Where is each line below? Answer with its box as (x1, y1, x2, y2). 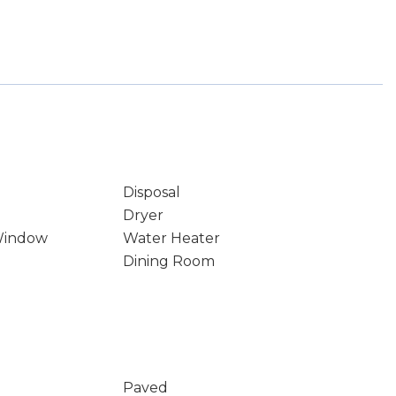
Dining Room (122, 253, 215, 270)
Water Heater (122, 230, 220, 247)
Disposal (122, 184, 180, 201)
